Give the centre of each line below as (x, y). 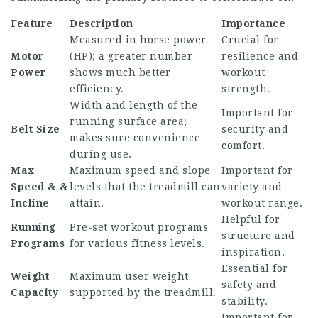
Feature (32, 24)
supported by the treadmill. (143, 293)
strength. (246, 89)
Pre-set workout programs (139, 227)
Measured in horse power (138, 40)
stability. (245, 301)
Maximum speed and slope (140, 171)
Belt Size (35, 130)
